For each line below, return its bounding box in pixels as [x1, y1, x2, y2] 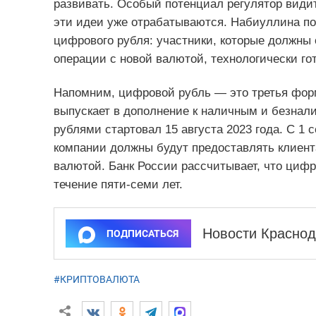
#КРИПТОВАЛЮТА [53, 274, 140, 286]
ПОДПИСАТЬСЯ [106, 228, 178, 240]
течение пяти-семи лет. [53, 178, 183, 192]
